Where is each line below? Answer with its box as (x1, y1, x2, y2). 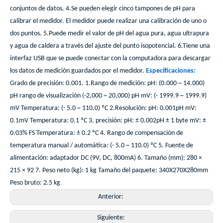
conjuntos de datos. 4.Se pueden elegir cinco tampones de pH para (10, 5, 195, 13)
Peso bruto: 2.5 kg (10, 179, 60, 187)
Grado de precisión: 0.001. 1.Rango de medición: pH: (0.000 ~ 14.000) (10, 80, 205, 88)
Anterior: (98, 193, 125, 201)
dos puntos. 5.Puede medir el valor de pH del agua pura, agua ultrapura (10, 30, 209, 38)
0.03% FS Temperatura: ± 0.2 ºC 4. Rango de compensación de (10, 129, 183, 137)
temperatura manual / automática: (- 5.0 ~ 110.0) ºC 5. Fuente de (10, 142, 193, 150)
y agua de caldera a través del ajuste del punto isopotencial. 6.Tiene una (10, 42, 210, 50)
